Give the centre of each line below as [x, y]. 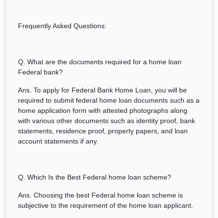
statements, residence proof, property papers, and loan [103, 131]
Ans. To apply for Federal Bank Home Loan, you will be [102, 90]
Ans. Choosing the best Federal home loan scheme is [100, 195]
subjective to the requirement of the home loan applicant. [106, 205]
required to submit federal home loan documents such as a [109, 100]
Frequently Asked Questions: [62, 26]
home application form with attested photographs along [103, 110]
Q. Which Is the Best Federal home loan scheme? [95, 177]
